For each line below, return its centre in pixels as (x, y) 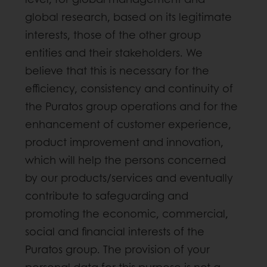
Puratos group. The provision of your (117, 249)
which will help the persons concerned (125, 160)
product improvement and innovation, (124, 142)
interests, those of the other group (113, 35)
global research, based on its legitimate (128, 17)
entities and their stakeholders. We (114, 53)
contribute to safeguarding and (107, 196)
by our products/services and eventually (129, 178)
